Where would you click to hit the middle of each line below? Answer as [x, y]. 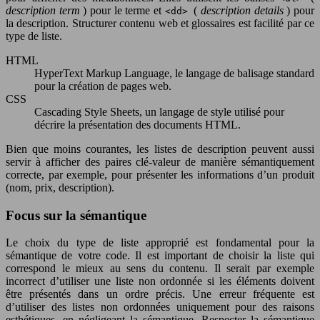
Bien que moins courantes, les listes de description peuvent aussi [160, 149]
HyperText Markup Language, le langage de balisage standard [174, 73]
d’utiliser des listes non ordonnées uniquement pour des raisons [160, 307]
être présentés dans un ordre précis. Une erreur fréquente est [160, 294]
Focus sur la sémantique [76, 215]
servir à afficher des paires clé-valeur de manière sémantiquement [160, 162]
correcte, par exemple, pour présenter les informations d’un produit [160, 175]
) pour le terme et [124, 10]
